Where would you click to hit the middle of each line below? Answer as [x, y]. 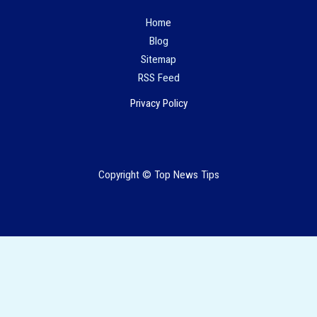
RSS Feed [158, 78]
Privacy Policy [158, 104]
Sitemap [158, 60]
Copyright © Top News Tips [158, 175]
